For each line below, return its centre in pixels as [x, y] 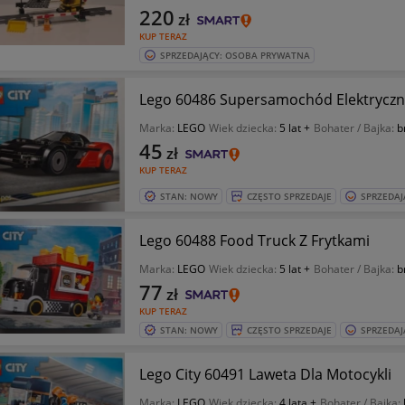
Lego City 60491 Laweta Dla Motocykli [265, 374]
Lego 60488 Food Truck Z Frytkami [254, 240]
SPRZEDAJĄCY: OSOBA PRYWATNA [235, 55]
